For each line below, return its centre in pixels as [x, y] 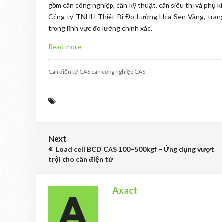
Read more [65, 46]
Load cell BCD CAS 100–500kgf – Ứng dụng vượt [134, 149]
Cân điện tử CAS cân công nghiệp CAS [97, 72]
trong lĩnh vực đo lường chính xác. [100, 28]
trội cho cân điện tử [81, 159]
